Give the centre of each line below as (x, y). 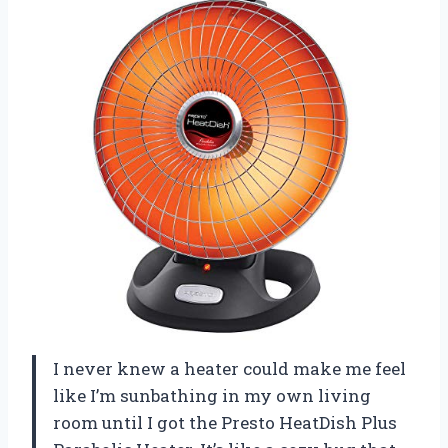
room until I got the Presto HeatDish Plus (225, 422)
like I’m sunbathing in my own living (212, 395)
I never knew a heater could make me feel (229, 368)
